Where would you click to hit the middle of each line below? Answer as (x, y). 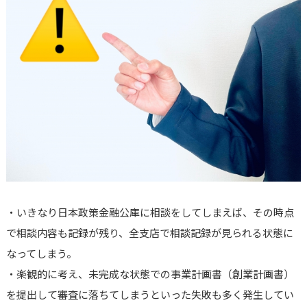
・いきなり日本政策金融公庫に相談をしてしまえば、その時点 (150, 212)
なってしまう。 (41, 254)
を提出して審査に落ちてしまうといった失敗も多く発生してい (150, 295)
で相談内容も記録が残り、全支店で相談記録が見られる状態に (149, 233)
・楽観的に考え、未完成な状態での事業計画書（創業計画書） (150, 274)
